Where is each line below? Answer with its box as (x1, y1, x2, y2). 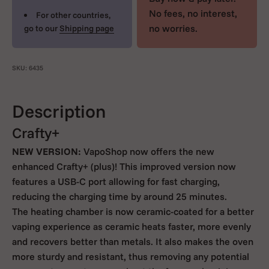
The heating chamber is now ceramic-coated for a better (12, 205, 254, 218)
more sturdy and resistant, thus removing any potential (12, 250, 249, 263)
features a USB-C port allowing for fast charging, (12, 175, 220, 188)
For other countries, (36, 10, 110, 21)
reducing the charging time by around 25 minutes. (12, 190, 227, 203)
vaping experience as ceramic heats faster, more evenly (12, 220, 251, 233)
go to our (24, 23, 59, 34)
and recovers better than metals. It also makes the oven (12, 235, 253, 248)
